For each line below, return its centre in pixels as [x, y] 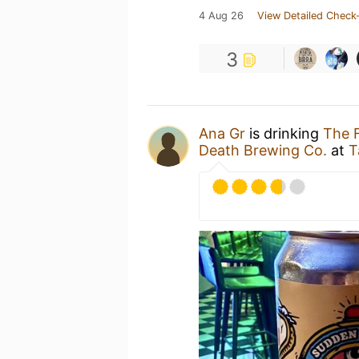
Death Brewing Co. [263, 150]
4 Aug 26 [221, 16]
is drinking [284, 133]
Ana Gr [222, 133]
